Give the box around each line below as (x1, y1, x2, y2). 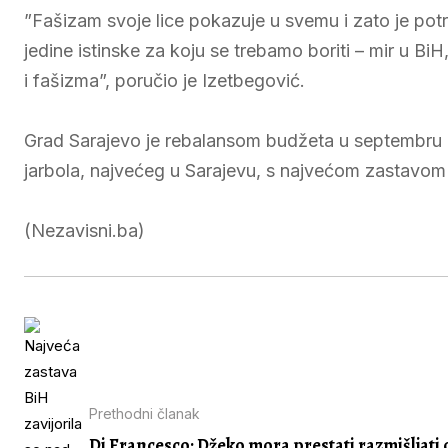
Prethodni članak (89, 404, 200, 422)
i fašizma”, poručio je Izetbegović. (24, 70, 305, 91)
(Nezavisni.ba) (24, 220, 145, 241)
